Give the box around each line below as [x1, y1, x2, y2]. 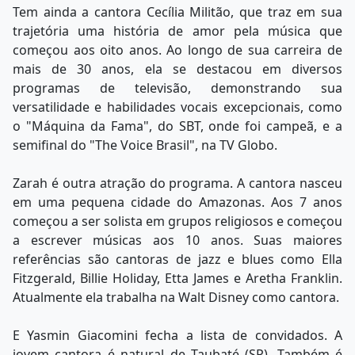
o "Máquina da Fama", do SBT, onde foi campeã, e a [13, 116, 342, 135]
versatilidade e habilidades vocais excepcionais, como [13, 97, 342, 116]
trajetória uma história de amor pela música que [13, 21, 342, 40]
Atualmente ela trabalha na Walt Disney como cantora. [13, 288, 339, 306]
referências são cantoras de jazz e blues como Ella [13, 250, 342, 268]
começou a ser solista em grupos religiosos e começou [13, 212, 342, 230]
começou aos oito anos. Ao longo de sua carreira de [13, 40, 342, 59]
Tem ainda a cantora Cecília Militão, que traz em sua [13, 2, 342, 21]
